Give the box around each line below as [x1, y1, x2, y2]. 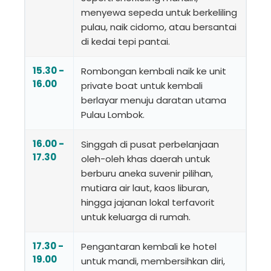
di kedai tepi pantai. [81, 34, 170, 48]
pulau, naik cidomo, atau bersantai [81, 20, 237, 33]
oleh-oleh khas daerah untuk [81, 152, 210, 165]
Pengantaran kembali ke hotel [81, 240, 217, 253]
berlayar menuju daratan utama [81, 93, 226, 106]
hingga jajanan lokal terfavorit [81, 195, 215, 209]
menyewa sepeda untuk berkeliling [81, 5, 237, 19]
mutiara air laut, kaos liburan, [81, 181, 209, 194]
